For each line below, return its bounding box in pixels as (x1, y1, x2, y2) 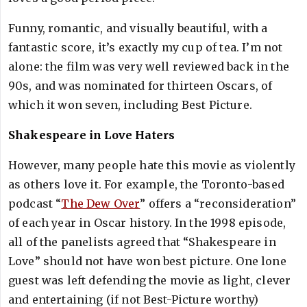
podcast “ (8, 197, 62, 210)
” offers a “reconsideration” (140, 197, 296, 210)
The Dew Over (61, 197, 140, 210)
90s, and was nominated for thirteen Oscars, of (8, 79, 273, 93)
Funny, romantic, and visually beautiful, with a (8, 21, 268, 35)
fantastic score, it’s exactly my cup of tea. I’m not (8, 40, 283, 54)
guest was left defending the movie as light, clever (8, 273, 291, 287)
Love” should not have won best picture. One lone (8, 254, 286, 268)
